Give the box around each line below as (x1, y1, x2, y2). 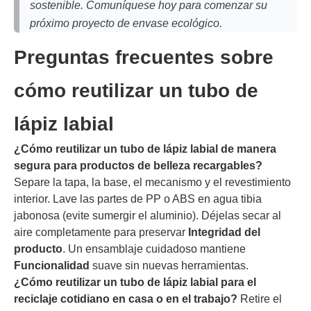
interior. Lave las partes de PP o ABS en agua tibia (14, 193, 262, 205)
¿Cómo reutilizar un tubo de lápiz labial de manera (14, 143, 276, 155)
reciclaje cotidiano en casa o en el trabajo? (14, 293, 237, 305)
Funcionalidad (14, 260, 90, 272)
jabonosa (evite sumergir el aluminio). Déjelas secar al (14, 210, 281, 222)
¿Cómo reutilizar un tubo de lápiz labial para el (14, 276, 256, 289)
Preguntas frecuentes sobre (14, 47, 274, 69)
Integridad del (188, 226, 260, 239)
